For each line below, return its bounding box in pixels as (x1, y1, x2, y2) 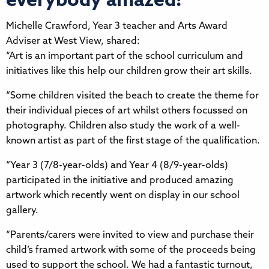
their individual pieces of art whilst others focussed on (6, 106, 247, 116)
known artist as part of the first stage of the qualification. (6, 136, 260, 146)
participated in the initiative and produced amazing (6, 175, 234, 186)
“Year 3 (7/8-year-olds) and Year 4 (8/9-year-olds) (6, 160, 228, 171)
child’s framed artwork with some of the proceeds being (6, 245, 256, 255)
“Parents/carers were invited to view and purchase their (6, 230, 254, 240)
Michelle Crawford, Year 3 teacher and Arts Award (6, 21, 228, 31)
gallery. (6, 205, 38, 216)
